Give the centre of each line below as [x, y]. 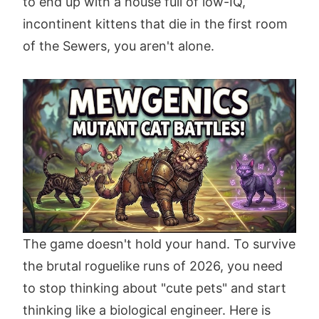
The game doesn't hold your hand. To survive [159, 244]
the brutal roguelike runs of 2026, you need [153, 266]
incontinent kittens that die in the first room [155, 24]
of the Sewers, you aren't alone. [119, 46]
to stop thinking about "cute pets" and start [155, 288]
